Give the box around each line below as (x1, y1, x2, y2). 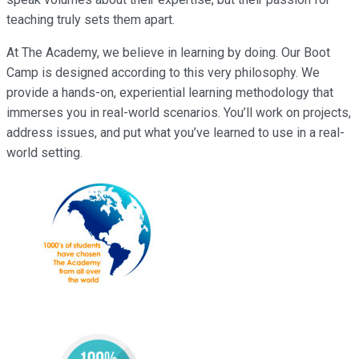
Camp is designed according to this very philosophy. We (6, 64, 320, 80)
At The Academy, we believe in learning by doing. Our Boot (6, 44, 330, 60)
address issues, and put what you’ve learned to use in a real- (6, 124, 345, 140)
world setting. (6, 144, 83, 160)
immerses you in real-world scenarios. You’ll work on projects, (6, 104, 351, 120)
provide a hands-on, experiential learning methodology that (6, 84, 333, 100)
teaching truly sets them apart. (6, 11, 175, 27)
